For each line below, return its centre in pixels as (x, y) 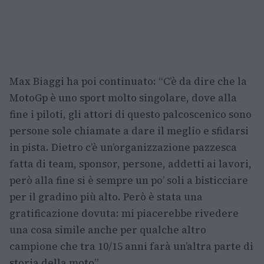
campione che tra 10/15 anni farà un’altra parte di (131, 247)
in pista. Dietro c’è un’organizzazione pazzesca (123, 148)
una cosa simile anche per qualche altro (108, 230)
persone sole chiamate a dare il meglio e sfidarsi (129, 131)
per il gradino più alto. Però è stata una (106, 197)
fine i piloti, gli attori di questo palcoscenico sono (131, 115)
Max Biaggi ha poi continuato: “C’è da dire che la (128, 82)
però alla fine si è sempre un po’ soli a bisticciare (129, 181)
